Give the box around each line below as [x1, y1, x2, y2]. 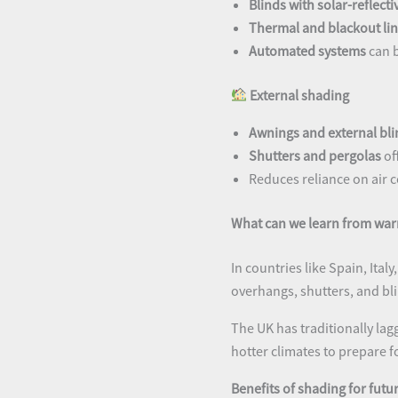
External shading [247, 85, 350, 104]
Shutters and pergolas [249, 146, 381, 164]
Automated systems [249, 41, 366, 60]
